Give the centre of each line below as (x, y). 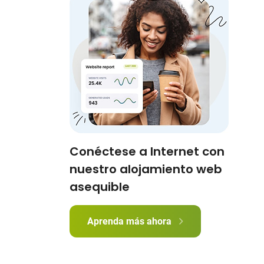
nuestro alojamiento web (146, 169)
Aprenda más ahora (131, 222)
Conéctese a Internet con (147, 152)
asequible (100, 187)
